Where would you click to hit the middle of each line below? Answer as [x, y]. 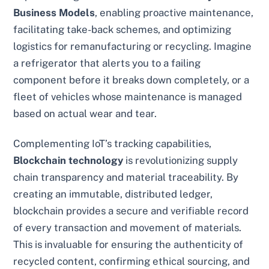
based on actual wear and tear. [85, 114]
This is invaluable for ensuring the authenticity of [128, 244]
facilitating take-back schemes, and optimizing [122, 30]
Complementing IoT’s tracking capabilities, [113, 143]
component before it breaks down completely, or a [131, 80]
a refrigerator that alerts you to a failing [107, 63]
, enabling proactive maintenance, [174, 13]
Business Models [54, 13]
